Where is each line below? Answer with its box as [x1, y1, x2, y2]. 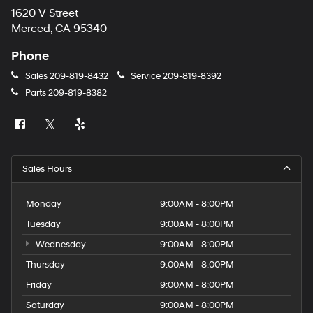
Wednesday [33, 238, 86, 250]
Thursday [26, 259, 65, 270]
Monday [26, 198, 61, 210]
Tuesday [26, 218, 61, 230]
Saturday [26, 299, 64, 311]
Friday [26, 279, 52, 291]
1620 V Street [11, 6, 78, 20]
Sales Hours [22, 163, 72, 175]
